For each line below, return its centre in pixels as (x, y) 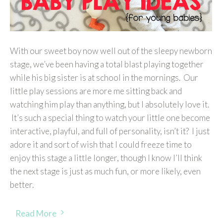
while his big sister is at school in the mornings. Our (104, 77)
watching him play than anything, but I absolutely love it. (110, 104)
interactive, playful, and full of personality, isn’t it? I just (110, 131)
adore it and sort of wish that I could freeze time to (101, 144)
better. (22, 184)
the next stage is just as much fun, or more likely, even (105, 171)
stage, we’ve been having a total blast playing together (107, 64)
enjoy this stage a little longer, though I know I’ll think (106, 158)
